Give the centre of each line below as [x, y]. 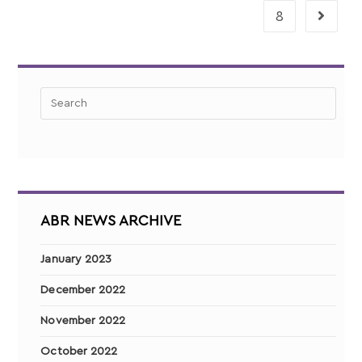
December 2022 [83, 290]
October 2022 [79, 352]
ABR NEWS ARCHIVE [111, 221]
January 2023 [76, 260]
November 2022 [83, 321]
